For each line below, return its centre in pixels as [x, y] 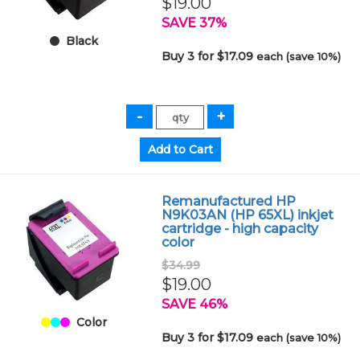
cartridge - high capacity [240, 229]
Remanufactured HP [229, 201]
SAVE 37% [194, 23]
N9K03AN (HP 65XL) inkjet [248, 215]
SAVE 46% [195, 304]
